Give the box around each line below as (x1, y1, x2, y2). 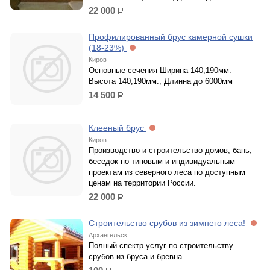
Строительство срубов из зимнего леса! (89, 218, 248, 228)
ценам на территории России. (89, 178, 196, 187)
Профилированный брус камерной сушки (89, 32, 253, 42)
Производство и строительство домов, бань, (89, 146, 252, 155)
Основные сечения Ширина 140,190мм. (89, 66, 231, 75)
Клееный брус (89, 123, 146, 133)
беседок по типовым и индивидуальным (89, 157, 235, 166)
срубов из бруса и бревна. (89, 252, 184, 261)
